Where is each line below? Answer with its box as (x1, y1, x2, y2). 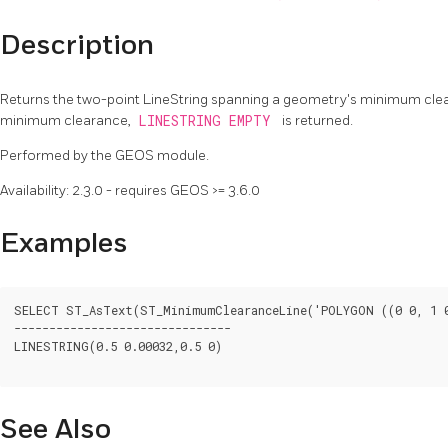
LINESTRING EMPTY (137, 111, 279, 130)
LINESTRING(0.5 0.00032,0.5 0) (14, 337, 222, 354)
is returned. (282, 111, 353, 129)
